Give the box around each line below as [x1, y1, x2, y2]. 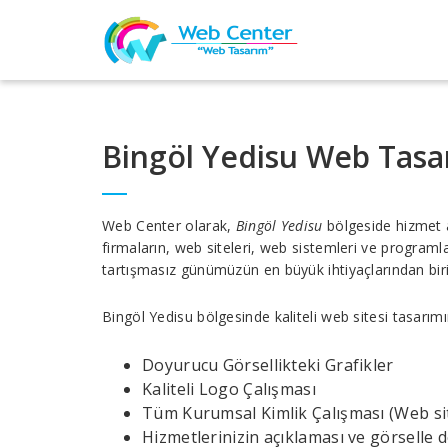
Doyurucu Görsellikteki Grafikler [142, 354, 394, 376]
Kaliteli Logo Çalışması [142, 378, 316, 400]
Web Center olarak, [102, 216, 236, 235]
